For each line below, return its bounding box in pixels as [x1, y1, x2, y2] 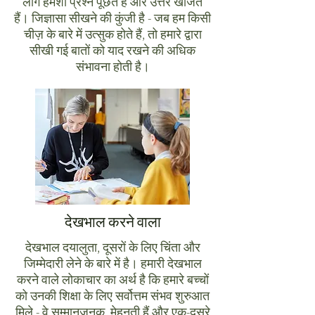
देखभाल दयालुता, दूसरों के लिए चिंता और [25, 239, 200, 255]
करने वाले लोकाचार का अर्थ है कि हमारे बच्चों [16, 271, 209, 288]
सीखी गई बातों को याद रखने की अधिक [30, 42, 195, 58]
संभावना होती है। [75, 58, 150, 75]
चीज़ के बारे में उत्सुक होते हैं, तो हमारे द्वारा [23, 26, 202, 42]
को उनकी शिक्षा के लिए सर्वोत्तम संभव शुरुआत [15, 288, 210, 304]
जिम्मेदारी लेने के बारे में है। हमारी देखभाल [23, 255, 202, 271]
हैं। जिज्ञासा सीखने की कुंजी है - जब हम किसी [14, 10, 211, 26]
